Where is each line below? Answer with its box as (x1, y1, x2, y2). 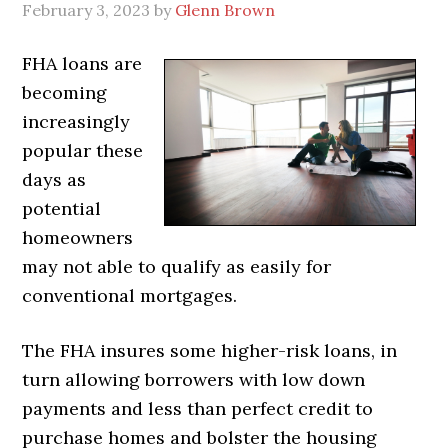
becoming (22, 80, 108, 104)
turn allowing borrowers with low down (22, 367, 366, 391)
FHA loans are (22, 51, 143, 75)
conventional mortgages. (22, 283, 238, 307)
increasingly (22, 109, 131, 133)
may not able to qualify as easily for (22, 254, 332, 278)
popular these (22, 138, 144, 162)
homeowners (22, 225, 134, 249)
